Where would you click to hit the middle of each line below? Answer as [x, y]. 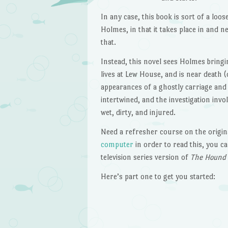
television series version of [145, 157]
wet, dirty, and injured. [138, 112]
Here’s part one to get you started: [158, 176]
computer [117, 145]
